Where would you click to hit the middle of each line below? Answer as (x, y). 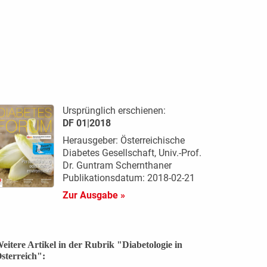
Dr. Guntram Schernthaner (117, 165)
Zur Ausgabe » (94, 195)
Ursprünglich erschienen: (114, 110)
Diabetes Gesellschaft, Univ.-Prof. (132, 153)
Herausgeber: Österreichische (123, 140)
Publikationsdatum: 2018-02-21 (128, 178)
